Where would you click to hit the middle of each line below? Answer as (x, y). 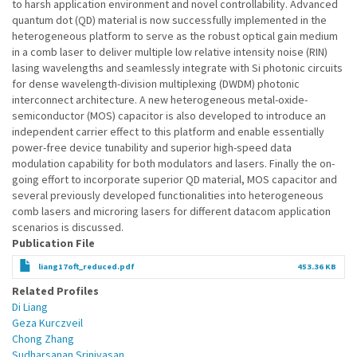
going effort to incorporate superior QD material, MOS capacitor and (175, 179)
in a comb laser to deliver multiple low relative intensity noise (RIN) (170, 52)
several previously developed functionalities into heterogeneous (168, 195)
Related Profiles (55, 291)
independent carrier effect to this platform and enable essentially (168, 131)
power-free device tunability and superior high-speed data (152, 147)
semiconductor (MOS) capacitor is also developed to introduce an (169, 116)
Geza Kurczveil (47, 323)
